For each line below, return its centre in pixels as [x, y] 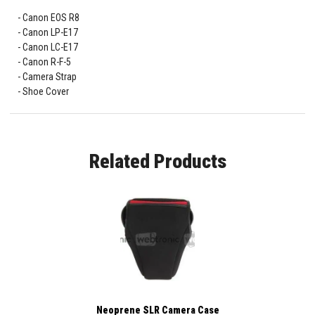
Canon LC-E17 [50, 47]
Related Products [157, 162]
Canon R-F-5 [46, 62]
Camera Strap [49, 77]
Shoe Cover [45, 92]
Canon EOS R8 [51, 18]
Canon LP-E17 [50, 33]
